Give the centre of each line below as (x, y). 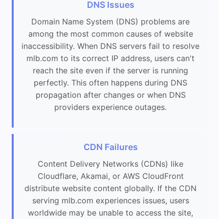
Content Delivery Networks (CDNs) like (110, 164)
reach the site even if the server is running (110, 71)
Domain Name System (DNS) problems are (110, 22)
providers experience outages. (110, 107)
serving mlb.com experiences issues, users (110, 200)
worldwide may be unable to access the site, (110, 212)
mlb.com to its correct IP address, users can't (110, 58)
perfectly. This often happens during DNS (110, 83)
